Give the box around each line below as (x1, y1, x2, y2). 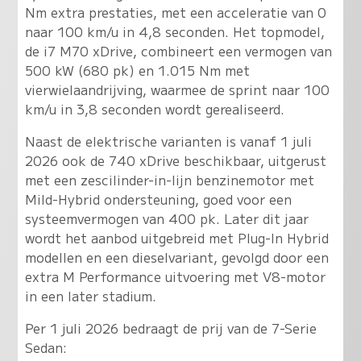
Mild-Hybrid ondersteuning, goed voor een (24, 189, 292, 209)
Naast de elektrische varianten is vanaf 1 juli (24, 131, 312, 151)
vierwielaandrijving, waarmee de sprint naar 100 (24, 79, 330, 99)
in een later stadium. (24, 285, 156, 305)
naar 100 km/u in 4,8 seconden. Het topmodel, (24, 21, 325, 41)
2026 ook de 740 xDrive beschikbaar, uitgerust (24, 150, 326, 170)
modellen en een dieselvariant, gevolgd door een (24, 247, 329, 267)
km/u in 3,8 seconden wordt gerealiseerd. (24, 98, 284, 118)
